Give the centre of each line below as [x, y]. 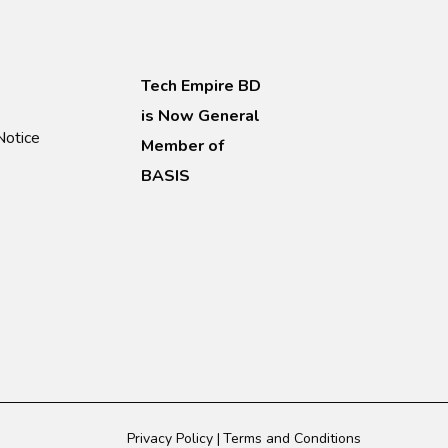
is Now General [200, 116]
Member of [182, 146]
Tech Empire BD [201, 86]
